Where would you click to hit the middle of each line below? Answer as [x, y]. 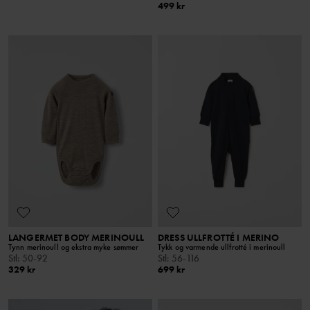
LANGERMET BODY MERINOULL [76, 237]
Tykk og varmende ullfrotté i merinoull [222, 247]
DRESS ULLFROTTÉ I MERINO [219, 237]
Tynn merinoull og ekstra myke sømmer [74, 247]
